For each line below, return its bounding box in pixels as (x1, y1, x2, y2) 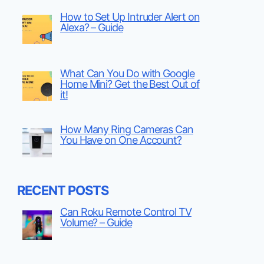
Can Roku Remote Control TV (60, 206, 192, 219)
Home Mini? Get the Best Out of (60, 77, 200, 90)
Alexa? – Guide (60, 21, 123, 34)
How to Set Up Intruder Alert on (60, 10, 200, 23)
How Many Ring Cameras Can (60, 123, 193, 136)
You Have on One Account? (60, 134, 182, 147)
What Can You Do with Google (60, 67, 194, 80)
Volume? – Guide (60, 216, 132, 229)
